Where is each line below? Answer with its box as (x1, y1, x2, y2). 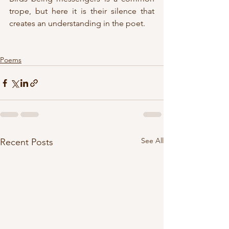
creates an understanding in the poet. (9, 18, 145, 29)
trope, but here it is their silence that (9, 6, 154, 16)
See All (141, 136, 164, 146)
